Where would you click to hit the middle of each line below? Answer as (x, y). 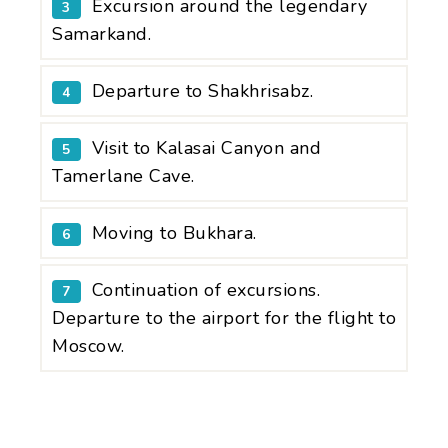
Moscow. (88, 345)
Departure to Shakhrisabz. (202, 90)
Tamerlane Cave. (123, 175)
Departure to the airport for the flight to (224, 317)
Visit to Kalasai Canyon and (206, 147)
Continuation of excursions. (205, 289)
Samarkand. (101, 33)
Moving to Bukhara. (174, 232)
